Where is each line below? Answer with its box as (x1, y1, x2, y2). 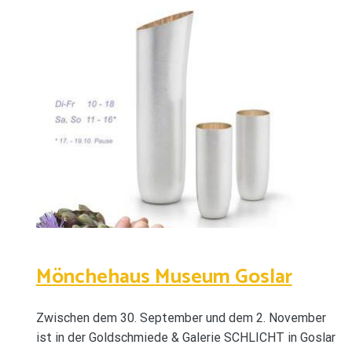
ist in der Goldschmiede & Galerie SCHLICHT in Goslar (35, 330, 335, 346)
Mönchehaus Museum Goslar (35, 259, 292, 294)
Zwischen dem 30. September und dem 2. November (35, 310, 326, 326)
